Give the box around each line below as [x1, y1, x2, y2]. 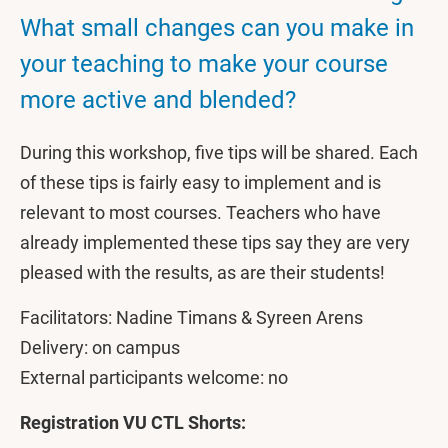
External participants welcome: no [20, 367, 288, 388]
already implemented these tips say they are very [20, 232, 410, 253]
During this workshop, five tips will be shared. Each [20, 142, 418, 163]
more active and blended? [20, 86, 296, 114]
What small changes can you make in [20, 14, 414, 42]
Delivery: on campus [20, 337, 180, 358]
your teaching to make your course [20, 50, 388, 78]
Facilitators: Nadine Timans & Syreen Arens [20, 307, 363, 328]
